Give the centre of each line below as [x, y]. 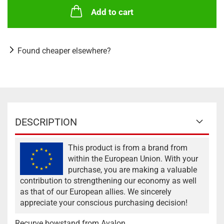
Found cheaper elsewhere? [64, 51]
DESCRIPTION [46, 122]
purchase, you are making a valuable [132, 170]
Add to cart [112, 12]
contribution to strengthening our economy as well [108, 181]
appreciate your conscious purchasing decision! [104, 203]
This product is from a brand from [128, 148]
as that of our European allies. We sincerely [96, 192]
